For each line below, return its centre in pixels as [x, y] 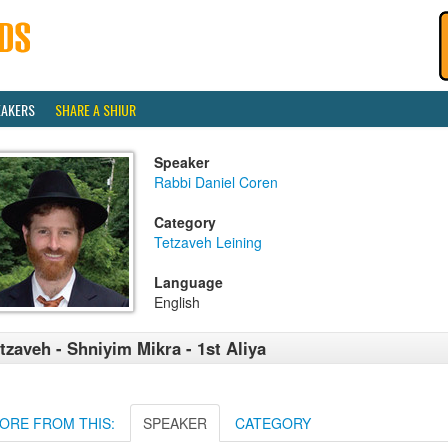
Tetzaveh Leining [208, 242]
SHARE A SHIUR [95, 109]
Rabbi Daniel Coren [216, 182]
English [177, 302]
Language [188, 282]
